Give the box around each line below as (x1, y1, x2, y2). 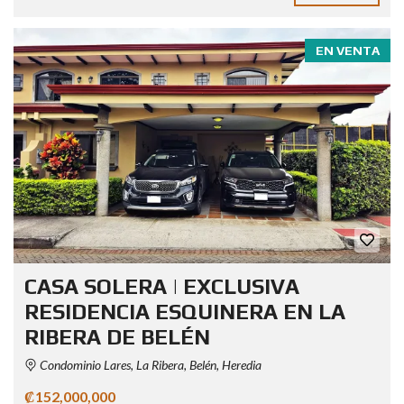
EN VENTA (316, 43, 380, 58)
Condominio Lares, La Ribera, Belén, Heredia (37, 357, 262, 373)
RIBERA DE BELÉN (24, 325, 210, 350)
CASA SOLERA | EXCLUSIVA (24, 274, 299, 299)
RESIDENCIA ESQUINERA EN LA (24, 299, 345, 325)
